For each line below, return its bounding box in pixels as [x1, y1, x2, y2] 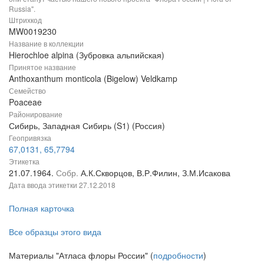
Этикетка [9, 156, 39, 166]
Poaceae [9, 95, 42, 108]
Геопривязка [9, 132, 51, 143]
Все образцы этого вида [9, 225, 101, 237]
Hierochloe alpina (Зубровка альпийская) [9, 48, 164, 61]
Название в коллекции [9, 38, 84, 48]
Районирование [9, 108, 62, 119]
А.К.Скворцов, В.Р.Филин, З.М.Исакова [81, 166, 230, 179]
